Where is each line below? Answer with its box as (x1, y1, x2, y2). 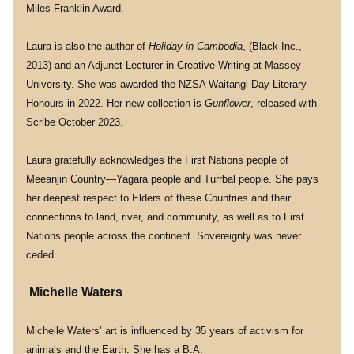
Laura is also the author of (26, 40, 149, 52)
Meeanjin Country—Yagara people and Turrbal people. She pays (26, 173, 318, 185)
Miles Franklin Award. (26, 2, 124, 14)
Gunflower (205, 97, 250, 109)
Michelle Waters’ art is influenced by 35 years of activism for (26, 325, 303, 337)
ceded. (26, 249, 57, 261)
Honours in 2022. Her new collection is (26, 97, 205, 109)
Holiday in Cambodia (149, 40, 243, 52)
